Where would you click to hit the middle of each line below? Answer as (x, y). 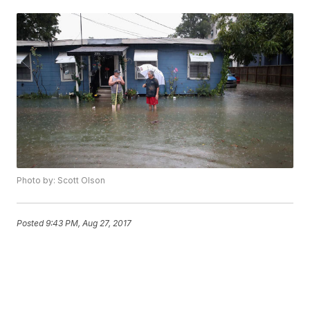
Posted (31, 224)
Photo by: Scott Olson (61, 181)
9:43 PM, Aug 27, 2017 (89, 224)
